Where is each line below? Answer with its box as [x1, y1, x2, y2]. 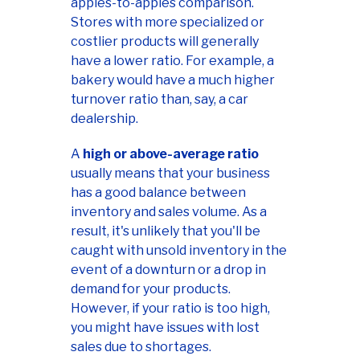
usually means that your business [71, 165, 270, 181]
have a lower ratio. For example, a [71, 52, 274, 68]
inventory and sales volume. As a [71, 203, 267, 219]
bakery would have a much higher [71, 72, 275, 88]
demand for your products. [71, 280, 231, 297]
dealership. [71, 110, 138, 126]
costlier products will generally [71, 33, 259, 49]
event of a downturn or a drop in [71, 261, 266, 277]
